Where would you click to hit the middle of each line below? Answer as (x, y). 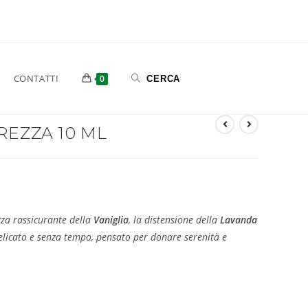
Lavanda (239, 219)
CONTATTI (36, 79)
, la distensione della (174, 219)
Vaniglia (111, 219)
